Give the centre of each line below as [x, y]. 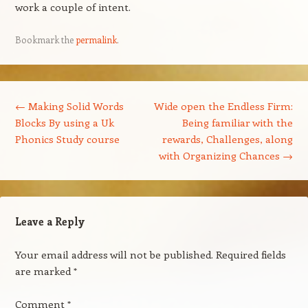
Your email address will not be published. [114, 254]
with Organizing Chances [221, 155]
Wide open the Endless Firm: [224, 106]
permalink [96, 40]
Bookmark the [45, 40]
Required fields [251, 254]
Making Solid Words [74, 106]
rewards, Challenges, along [228, 139]
